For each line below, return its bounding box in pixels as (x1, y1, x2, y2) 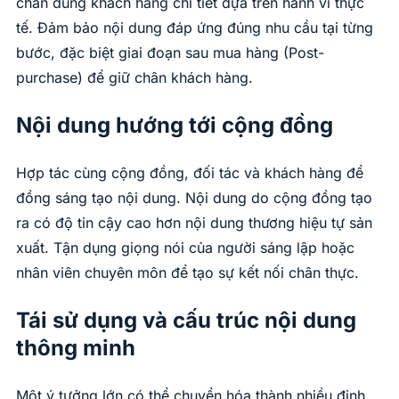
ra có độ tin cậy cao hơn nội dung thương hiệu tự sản (16, 213, 372, 232)
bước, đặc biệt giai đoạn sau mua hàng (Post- (16, 43, 324, 61)
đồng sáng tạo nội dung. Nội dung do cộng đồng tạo (16, 188, 372, 207)
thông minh (16, 334, 135, 361)
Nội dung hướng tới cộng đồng (16, 111, 333, 138)
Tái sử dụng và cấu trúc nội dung (16, 306, 356, 333)
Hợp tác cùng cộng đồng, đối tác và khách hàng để (16, 163, 363, 182)
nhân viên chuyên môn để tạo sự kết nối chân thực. (16, 263, 359, 281)
